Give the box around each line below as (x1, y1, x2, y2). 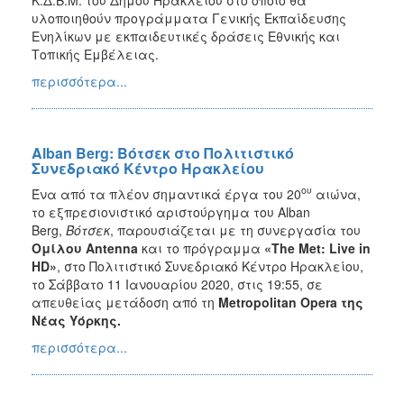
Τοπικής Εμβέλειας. (32, 44, 159, 63)
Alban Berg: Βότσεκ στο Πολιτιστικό (32, 142, 294, 163)
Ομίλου (32, 238, 86, 257)
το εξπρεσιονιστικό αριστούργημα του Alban (32, 202, 310, 221)
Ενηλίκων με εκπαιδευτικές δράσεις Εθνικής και (32, 26, 340, 45)
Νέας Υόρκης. (32, 310, 121, 329)
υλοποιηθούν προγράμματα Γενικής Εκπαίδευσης (32, 8, 346, 27)
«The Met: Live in (264, 238, 371, 257)
